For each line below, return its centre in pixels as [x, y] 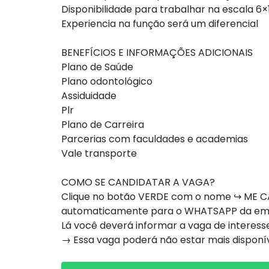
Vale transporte [99, 153]
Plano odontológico [107, 81]
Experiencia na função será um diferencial [160, 24]
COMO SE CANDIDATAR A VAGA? [138, 182]
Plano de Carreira [103, 125]
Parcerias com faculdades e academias [155, 139]
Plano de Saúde [97, 67]
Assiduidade [89, 96]
